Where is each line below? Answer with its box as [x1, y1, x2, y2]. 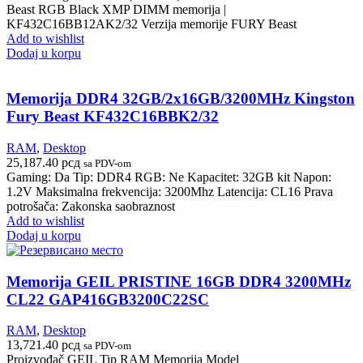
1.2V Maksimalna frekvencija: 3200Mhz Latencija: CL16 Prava [6, 185, 333, 199]
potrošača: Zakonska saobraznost [6, 199, 175, 213]
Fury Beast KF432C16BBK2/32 [6, 108, 219, 126]
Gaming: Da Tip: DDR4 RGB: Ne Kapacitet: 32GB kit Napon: [6, 170, 331, 184]
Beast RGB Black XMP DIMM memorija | [6, 2, 226, 16]
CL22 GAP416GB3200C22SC [6, 290, 209, 308]
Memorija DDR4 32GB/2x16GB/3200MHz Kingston [6, 90, 355, 108]
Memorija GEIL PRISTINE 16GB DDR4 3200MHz [6, 272, 351, 290]
